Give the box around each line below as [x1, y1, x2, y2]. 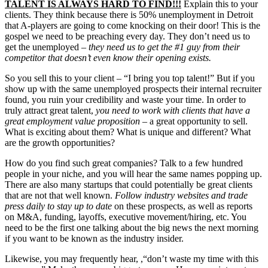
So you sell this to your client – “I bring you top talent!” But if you [5, 73, 255, 84]
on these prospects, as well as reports [112, 201, 252, 212]
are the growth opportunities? [5, 138, 115, 148]
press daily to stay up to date [5, 201, 112, 212]
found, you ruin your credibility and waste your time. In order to [5, 95, 246, 105]
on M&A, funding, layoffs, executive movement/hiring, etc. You [5, 212, 246, 223]
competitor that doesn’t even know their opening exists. [5, 53, 211, 63]
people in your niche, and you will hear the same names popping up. [5, 169, 262, 179]
